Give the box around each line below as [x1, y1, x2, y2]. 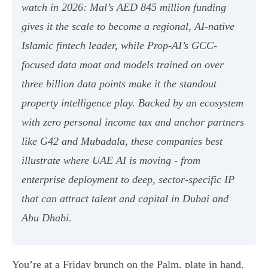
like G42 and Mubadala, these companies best [22, 135, 223, 148]
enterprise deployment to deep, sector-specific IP [22, 173, 234, 186]
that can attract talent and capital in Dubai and [22, 193, 229, 205]
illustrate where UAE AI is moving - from [22, 154, 200, 167]
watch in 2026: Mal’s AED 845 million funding [22, 1, 226, 14]
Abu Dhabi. [22, 212, 72, 224]
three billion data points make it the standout [22, 78, 217, 90]
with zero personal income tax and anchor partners [22, 116, 244, 129]
